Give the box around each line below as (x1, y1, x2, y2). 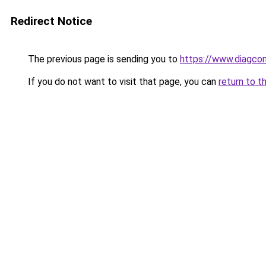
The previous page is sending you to (26, 53, 180, 65)
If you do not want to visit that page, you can (26, 76, 218, 87)
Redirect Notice (11, 14, 92, 28)
